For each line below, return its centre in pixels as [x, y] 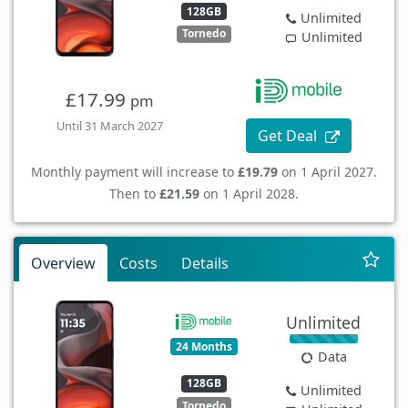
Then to [134, 194]
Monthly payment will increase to [134, 172]
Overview [63, 264]
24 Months [204, 346]
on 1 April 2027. [327, 172]
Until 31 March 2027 [109, 126]
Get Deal [290, 136]
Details [205, 264]
